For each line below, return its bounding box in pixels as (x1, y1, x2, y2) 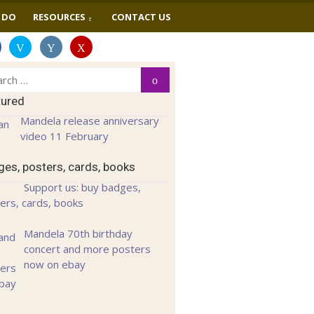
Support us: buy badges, (24, 179, 142, 194)
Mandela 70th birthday (24, 226, 133, 241)
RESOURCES (33, 11, 86, 23)
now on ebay (24, 257, 86, 272)
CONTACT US (111, 11, 171, 23)
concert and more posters (24, 242, 151, 257)
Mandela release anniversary (20, 114, 160, 128)
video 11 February (20, 129, 109, 144)
